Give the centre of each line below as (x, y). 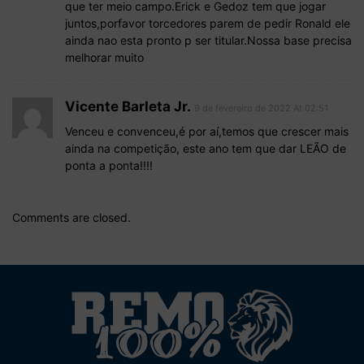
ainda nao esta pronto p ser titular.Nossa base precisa (208, 40)
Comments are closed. (71, 217)
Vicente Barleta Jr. (128, 106)
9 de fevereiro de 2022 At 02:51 (261, 108)
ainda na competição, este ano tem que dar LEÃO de (206, 148)
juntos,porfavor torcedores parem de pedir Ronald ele (208, 23)
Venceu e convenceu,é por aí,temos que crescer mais (207, 131)
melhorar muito (104, 57)
